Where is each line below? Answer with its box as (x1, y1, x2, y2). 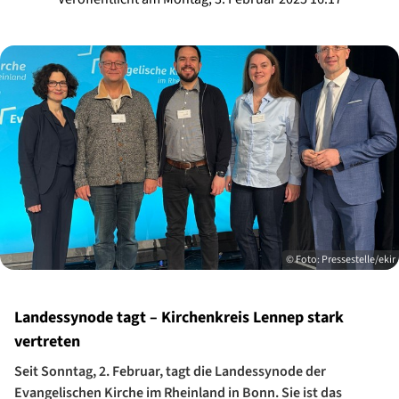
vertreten (14, 330, 80, 354)
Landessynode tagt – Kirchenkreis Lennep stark (14, 306, 344, 330)
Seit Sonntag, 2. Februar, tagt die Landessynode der (14, 362, 326, 382)
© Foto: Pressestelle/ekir (286, 252, 395, 268)
